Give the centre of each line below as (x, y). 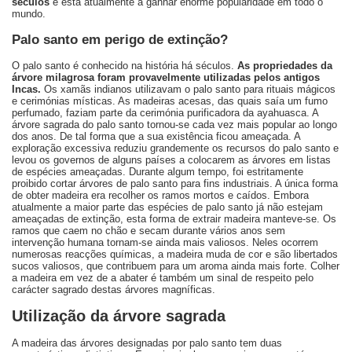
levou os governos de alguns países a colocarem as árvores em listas (171, 160)
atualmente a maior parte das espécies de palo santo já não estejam (167, 207)
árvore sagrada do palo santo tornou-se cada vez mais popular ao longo (174, 125)
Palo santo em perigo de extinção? (120, 39)
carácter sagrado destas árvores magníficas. (114, 290)
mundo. (29, 14)
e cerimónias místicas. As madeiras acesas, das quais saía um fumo (170, 101)
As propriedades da (285, 66)
